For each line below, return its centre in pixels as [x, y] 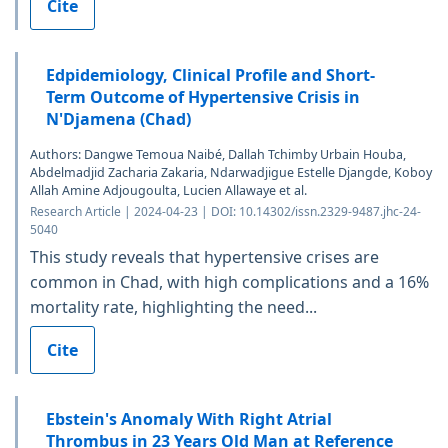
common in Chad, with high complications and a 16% [229, 282]
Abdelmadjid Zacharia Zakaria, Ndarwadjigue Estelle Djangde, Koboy [231, 173]
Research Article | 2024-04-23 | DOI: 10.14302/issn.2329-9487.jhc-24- [225, 212]
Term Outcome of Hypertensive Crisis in [203, 97]
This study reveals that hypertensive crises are [204, 257]
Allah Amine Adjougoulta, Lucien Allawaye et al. [168, 191]
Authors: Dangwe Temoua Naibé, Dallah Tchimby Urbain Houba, [218, 155]
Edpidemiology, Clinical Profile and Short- [210, 75]
